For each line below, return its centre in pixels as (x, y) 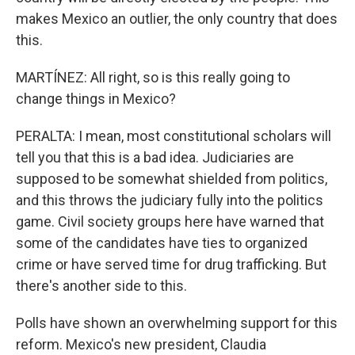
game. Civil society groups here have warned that (170, 221)
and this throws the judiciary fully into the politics (170, 200)
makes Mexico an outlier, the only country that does (177, 19)
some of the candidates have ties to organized (162, 243)
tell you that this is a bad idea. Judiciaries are (155, 157)
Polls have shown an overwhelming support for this (177, 323)
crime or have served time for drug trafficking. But (171, 264)
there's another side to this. (101, 286)
